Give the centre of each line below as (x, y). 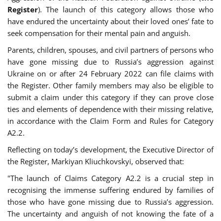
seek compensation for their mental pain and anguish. (99, 33)
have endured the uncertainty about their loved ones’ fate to (110, 21)
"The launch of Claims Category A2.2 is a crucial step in (110, 178)
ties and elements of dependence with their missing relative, (110, 109)
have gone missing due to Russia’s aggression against (110, 62)
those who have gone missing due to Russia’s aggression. (110, 202)
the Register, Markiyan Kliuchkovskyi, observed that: (96, 162)
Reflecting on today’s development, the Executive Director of (110, 150)
